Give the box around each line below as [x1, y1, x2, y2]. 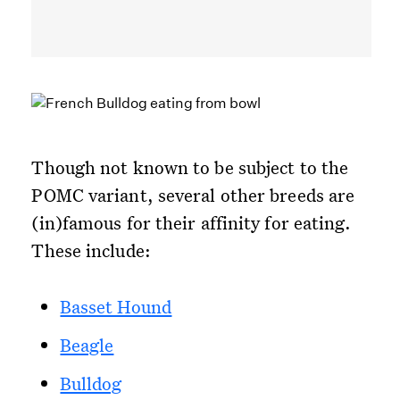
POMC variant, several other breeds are [31, 183, 355, 207]
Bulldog [60, 371, 122, 396]
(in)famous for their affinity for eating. [31, 211, 352, 235]
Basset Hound [60, 295, 172, 319]
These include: [31, 238, 151, 262]
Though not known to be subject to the [31, 155, 349, 179]
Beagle [60, 333, 114, 357]
